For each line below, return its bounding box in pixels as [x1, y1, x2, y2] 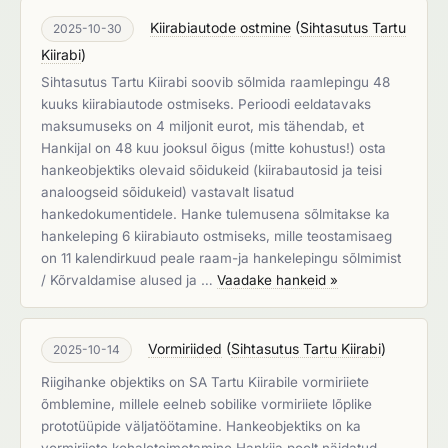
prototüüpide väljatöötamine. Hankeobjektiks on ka [41, 418, 361, 434]
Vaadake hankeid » [217, 272, 338, 288]
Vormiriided [148, 340, 222, 357]
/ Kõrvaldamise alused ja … [41, 272, 217, 288]
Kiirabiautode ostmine [150, 19, 291, 36]
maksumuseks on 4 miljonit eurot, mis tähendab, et [41, 118, 364, 134]
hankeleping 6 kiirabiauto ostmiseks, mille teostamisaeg [41, 228, 392, 244]
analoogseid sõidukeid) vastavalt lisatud [41, 184, 294, 200]
